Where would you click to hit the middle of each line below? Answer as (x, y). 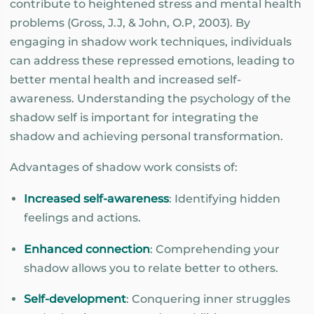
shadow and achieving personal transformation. (146, 136)
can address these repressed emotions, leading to (152, 60)
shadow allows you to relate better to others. (151, 268)
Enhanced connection (87, 249)
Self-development (75, 299)
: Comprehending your (215, 249)
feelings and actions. (82, 218)
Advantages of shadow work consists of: (124, 168)
